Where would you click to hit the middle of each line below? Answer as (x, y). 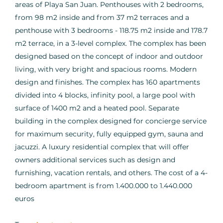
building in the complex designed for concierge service (111, 121)
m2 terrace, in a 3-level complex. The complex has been (111, 43)
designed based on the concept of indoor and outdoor (109, 56)
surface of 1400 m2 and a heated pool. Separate (97, 108)
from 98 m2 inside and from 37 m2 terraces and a (102, 17)
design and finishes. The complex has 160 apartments (108, 82)
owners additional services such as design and (95, 160)
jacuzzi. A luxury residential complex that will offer (102, 147)
